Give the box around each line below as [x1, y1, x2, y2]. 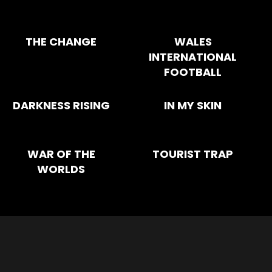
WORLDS [37, 161, 86, 177]
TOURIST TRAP [152, 146, 234, 161]
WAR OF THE [27, 146, 95, 161]
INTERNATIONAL [149, 49, 237, 64]
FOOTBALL [164, 64, 222, 80]
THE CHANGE [25, 33, 97, 49]
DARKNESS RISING [12, 97, 110, 113]
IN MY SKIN [164, 97, 222, 113]
